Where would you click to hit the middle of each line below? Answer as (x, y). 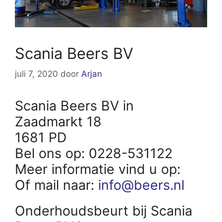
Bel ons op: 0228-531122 (94, 154)
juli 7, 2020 (36, 74)
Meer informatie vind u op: (100, 169)
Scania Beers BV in (74, 106)
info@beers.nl (141, 185)
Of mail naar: (56, 185)
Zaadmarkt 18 (58, 122)
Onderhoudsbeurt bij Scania (104, 211)
